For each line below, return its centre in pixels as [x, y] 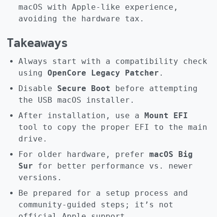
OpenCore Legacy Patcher [103, 73]
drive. [33, 139]
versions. [40, 178]
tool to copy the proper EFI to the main [113, 127]
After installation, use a [81, 116]
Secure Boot [84, 89]
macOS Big [171, 155]
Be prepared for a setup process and [103, 193]
